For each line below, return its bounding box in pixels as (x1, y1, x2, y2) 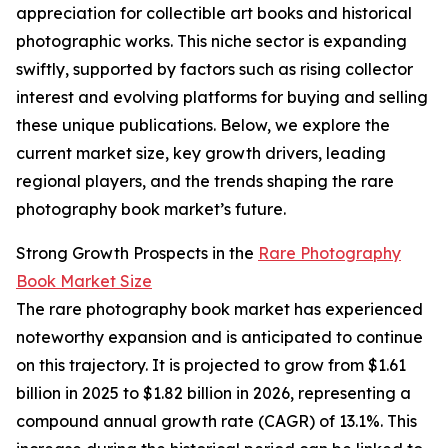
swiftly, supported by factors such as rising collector (16, 59, 413, 80)
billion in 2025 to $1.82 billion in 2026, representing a (16, 383, 411, 404)
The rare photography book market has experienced (16, 299, 423, 320)
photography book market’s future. (16, 199, 286, 220)
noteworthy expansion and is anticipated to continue (16, 327, 423, 348)
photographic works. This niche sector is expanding (16, 31, 407, 52)
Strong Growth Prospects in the (16, 243, 258, 264)
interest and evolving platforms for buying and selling (16, 87, 428, 108)
